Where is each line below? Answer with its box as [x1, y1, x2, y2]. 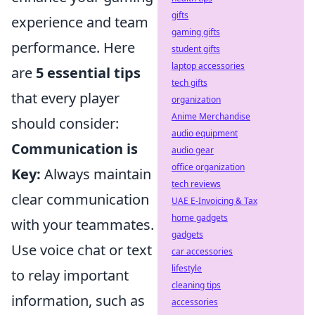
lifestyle [172, 262, 202, 274]
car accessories [172, 245, 233, 257]
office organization [172, 161, 245, 173]
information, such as [11, 291, 145, 311]
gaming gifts [172, 26, 220, 38]
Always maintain [41, 165, 151, 184]
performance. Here [11, 38, 135, 58]
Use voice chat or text [11, 240, 152, 260]
